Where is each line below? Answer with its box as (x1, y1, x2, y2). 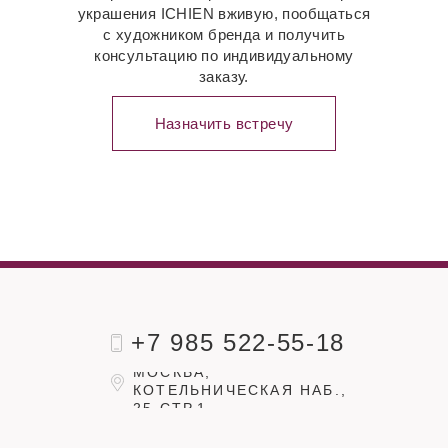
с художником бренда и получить (103, 26, 345, 44)
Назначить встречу (154, 115, 294, 133)
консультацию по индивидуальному (94, 47, 354, 65)
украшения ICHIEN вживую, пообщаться (77, 5, 371, 23)
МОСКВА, (133, 364, 212, 381)
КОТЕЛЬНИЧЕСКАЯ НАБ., (133, 382, 347, 399)
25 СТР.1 (133, 400, 208, 417)
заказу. (199, 68, 249, 86)
